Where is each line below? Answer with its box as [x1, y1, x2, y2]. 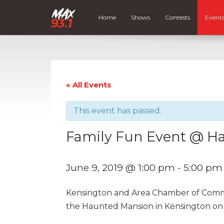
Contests [164, 13, 190, 21]
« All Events [66, 79, 111, 89]
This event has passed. [73, 105, 161, 115]
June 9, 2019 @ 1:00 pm [66, 161, 175, 173]
